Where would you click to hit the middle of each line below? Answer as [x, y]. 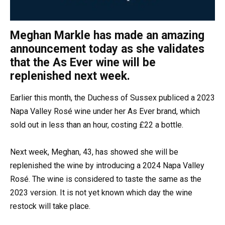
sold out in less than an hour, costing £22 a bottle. [97, 125]
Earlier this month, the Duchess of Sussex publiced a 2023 [113, 98]
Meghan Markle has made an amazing [107, 36]
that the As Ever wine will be [83, 63]
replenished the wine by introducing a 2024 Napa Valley [107, 166]
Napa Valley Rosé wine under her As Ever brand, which [105, 111]
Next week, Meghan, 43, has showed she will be [94, 152]
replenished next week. [70, 76]
